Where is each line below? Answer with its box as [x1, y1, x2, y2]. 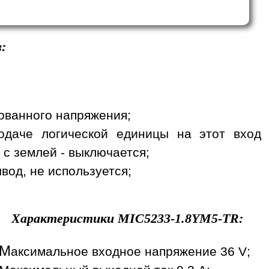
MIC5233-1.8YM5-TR [117, 210, 239, 226]
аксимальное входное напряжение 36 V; [11, 244, 250, 258]
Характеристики [11, 210, 118, 226]
